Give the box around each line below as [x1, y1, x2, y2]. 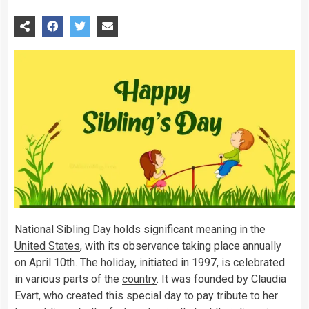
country [122, 272, 157, 286]
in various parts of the [14, 272, 122, 286]
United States [14, 239, 80, 253]
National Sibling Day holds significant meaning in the [14, 223, 266, 237]
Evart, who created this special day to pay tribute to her [14, 289, 278, 303]
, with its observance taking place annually [80, 239, 281, 253]
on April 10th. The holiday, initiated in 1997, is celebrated [14, 256, 285, 270]
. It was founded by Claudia [157, 272, 286, 286]
